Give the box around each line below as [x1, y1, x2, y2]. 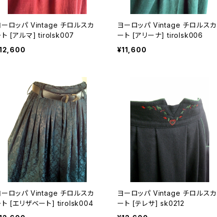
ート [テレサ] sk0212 [132, 199, 185, 207]
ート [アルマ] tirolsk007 [10, 31, 75, 39]
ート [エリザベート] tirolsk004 [10, 199, 93, 207]
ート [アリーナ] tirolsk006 [132, 31, 203, 39]
